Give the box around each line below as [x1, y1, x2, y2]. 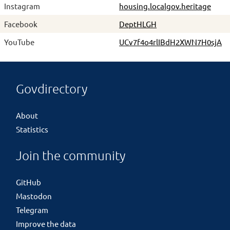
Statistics [15, 124, 48, 135]
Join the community [15, 148, 125, 163]
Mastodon [15, 191, 52, 201]
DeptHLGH [119, 18, 157, 29]
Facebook [4, 18, 37, 29]
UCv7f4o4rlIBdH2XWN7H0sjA [119, 36, 222, 47]
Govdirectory [15, 82, 87, 97]
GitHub [15, 177, 41, 187]
